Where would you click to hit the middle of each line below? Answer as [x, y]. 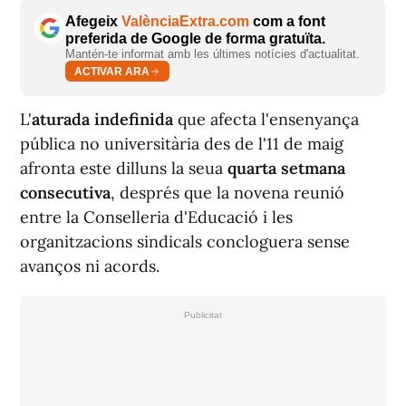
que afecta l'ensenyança [266, 120]
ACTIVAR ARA [112, 71]
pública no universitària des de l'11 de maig [182, 144]
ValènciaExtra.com [185, 22]
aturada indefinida [102, 120]
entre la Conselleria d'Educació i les [156, 217]
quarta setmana [286, 169]
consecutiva [65, 193]
